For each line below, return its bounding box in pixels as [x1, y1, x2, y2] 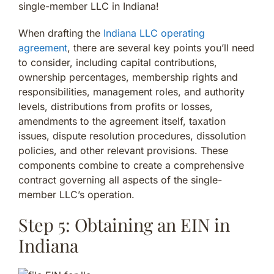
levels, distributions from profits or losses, [18, 100, 213, 113]
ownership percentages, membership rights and [18, 70, 238, 83]
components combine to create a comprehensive [18, 158, 244, 171]
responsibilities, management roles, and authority [18, 85, 245, 98]
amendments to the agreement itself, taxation [18, 114, 226, 127]
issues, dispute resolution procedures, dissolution [18, 129, 246, 142]
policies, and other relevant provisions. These [18, 144, 228, 157]
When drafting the [18, 26, 103, 39]
